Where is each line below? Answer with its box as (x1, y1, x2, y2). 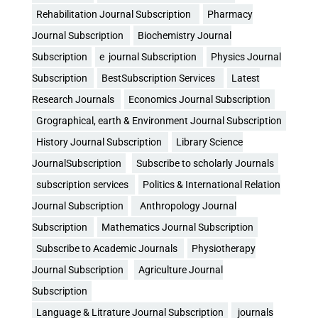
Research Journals (32, 93, 116, 105)
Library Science (176, 136, 243, 148)
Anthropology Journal (136, 199, 236, 212)
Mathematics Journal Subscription (102, 221, 253, 233)
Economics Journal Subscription (128, 93, 270, 105)
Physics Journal (211, 50, 281, 62)
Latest (231, 72, 260, 84)
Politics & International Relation (143, 178, 280, 190)
